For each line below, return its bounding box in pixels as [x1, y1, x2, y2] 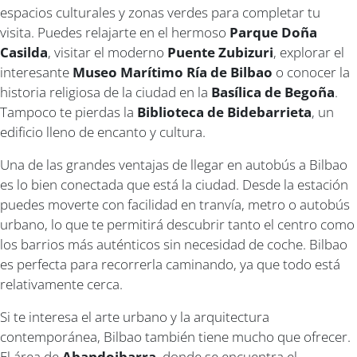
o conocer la [273, 62, 350, 81]
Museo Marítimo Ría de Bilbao [73, 62, 273, 81]
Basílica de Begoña [211, 82, 335, 101]
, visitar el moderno [48, 42, 167, 61]
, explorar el [273, 42, 344, 61]
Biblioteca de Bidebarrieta [137, 102, 312, 121]
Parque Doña [229, 22, 317, 41]
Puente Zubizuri [167, 42, 273, 61]
